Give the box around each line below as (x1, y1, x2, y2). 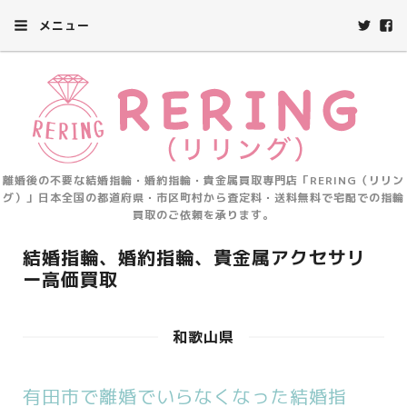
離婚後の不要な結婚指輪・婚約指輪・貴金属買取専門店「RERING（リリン (3, 173, 404, 188)
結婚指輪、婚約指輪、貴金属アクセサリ (23, 244, 366, 270)
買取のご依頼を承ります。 (133, 207, 274, 223)
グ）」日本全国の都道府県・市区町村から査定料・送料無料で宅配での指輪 (3, 190, 404, 205)
